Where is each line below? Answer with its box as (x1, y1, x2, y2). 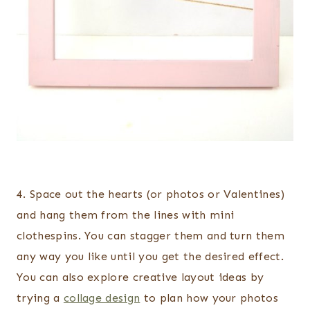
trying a (17, 291, 64, 305)
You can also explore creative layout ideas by (17, 271, 264, 284)
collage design (63, 291, 140, 305)
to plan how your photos (140, 291, 279, 305)
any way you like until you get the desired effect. (17, 250, 284, 264)
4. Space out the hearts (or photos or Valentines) (17, 188, 285, 201)
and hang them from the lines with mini (17, 208, 235, 222)
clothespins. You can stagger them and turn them (17, 229, 285, 243)
